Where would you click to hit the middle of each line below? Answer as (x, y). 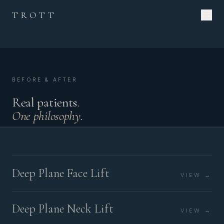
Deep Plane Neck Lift (63, 209)
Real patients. (46, 102)
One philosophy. (47, 116)
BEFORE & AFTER (45, 79)
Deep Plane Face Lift (61, 173)
